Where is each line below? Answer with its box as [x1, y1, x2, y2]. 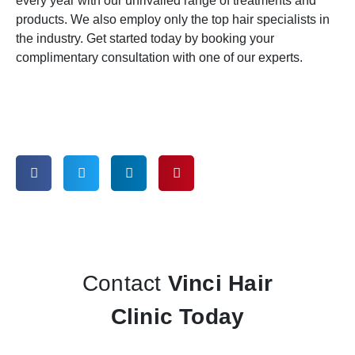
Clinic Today [110, 304, 245, 330]
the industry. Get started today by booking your [16, 31, 274, 45]
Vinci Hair [167, 271, 273, 296]
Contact [82, 271, 168, 296]
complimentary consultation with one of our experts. [16, 50, 303, 64]
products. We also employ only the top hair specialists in [16, 12, 330, 26]
